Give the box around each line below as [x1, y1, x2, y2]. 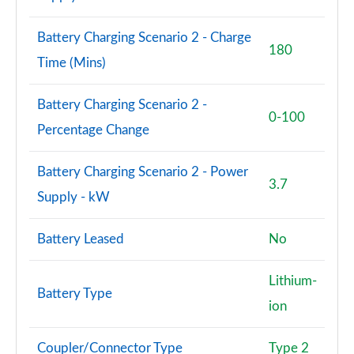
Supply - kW [37, 190, 110, 204]
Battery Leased [37, 232, 124, 246]
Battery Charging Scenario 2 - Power [37, 165, 248, 179]
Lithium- [269, 274, 317, 288]
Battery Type [37, 287, 112, 300]
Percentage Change [37, 123, 149, 137]
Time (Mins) [37, 56, 106, 70]
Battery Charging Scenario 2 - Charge [37, 31, 251, 44]
